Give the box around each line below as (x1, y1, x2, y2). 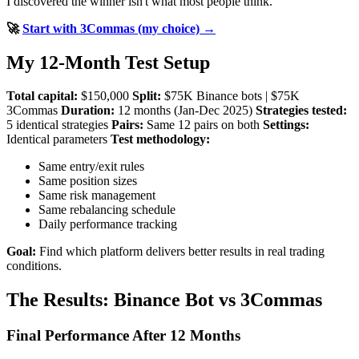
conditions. (6, 259, 62, 273)
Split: (132, 89, 161, 103)
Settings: (263, 118, 309, 132)
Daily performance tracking (38, 217, 177, 232)
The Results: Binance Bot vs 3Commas (6, 289, 322, 311)
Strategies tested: (256, 103, 347, 118)
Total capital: (6, 89, 78, 103)
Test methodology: (111, 132, 210, 147)
